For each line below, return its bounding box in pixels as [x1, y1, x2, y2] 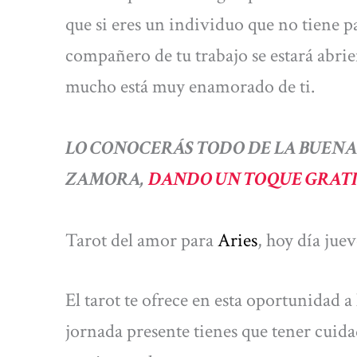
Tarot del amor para [65, 228, 218, 253]
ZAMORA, [65, 167, 148, 192]
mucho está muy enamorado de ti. [65, 73, 315, 99]
